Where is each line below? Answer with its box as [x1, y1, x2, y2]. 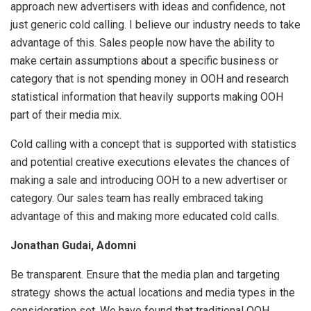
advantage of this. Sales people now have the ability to [10, 35, 275, 49]
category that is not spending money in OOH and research [10, 72, 289, 85]
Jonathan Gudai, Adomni [10, 238, 136, 252]
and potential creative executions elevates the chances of [10, 155, 290, 169]
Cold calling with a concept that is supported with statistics [10, 137, 296, 151]
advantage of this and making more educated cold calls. [10, 209, 279, 223]
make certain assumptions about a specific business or [10, 53, 278, 67]
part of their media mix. [10, 108, 121, 121]
